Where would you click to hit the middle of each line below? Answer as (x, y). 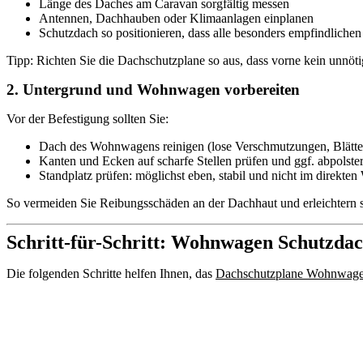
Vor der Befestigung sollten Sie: (88, 118)
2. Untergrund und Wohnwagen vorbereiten (153, 89)
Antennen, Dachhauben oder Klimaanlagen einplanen (176, 18)
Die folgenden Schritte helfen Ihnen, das (111, 273)
